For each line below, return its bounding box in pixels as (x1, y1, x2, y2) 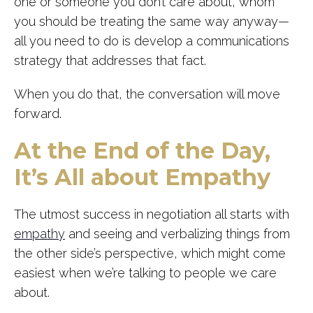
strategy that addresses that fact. (14, 53, 210, 68)
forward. (14, 106, 61, 122)
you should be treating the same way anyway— (14, 14, 289, 29)
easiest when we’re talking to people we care (14, 265, 277, 281)
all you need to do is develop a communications (14, 34, 289, 49)
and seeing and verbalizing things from (65, 226, 290, 242)
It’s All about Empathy (14, 163, 270, 191)
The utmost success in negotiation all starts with (14, 207, 289, 222)
